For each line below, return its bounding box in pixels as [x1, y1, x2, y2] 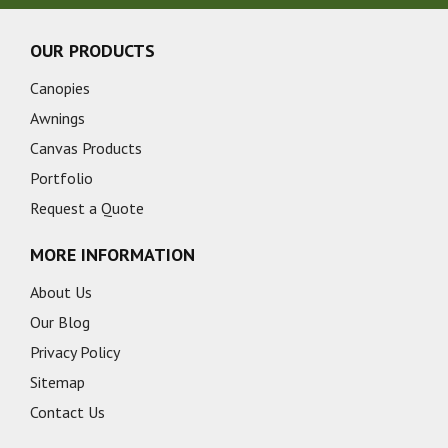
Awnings [30, 108, 85, 128]
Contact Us [30, 402, 105, 422]
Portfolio [30, 168, 93, 188]
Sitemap [30, 372, 85, 392]
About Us [30, 282, 92, 302]
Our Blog [30, 312, 90, 332]
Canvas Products [30, 138, 142, 158]
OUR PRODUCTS [30, 39, 155, 62]
